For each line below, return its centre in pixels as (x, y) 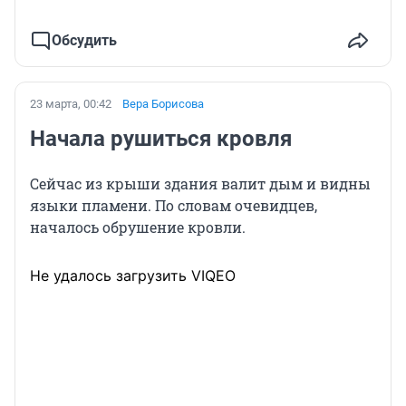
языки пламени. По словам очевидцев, (174, 205)
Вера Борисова (163, 103)
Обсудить (84, 40)
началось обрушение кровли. (138, 227)
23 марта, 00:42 (71, 103)
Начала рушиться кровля (161, 138)
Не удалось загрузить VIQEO (133, 275)
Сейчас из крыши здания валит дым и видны (200, 183)
